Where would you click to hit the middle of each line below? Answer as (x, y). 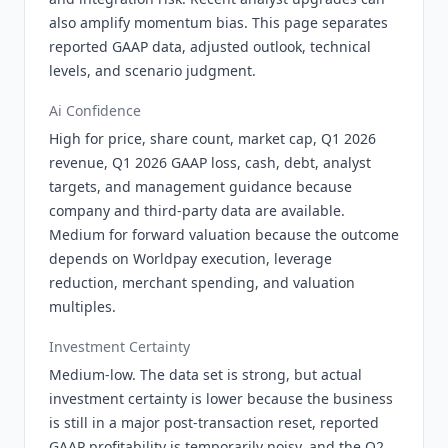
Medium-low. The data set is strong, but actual (205, 374)
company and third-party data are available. (197, 210)
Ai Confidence (95, 110)
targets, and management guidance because (200, 186)
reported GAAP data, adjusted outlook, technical (210, 46)
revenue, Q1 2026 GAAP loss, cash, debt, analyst (210, 162)
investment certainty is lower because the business (221, 398)
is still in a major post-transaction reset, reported (214, 422)
